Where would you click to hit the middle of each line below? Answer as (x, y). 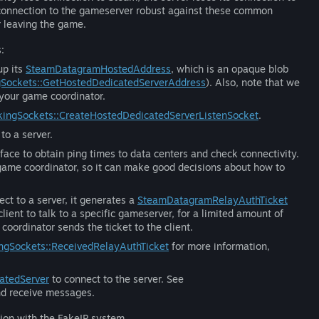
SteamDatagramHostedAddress (98, 69)
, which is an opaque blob (230, 69)
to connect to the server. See (116, 279)
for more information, (219, 246)
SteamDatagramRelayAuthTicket (213, 200)
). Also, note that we (253, 82)
